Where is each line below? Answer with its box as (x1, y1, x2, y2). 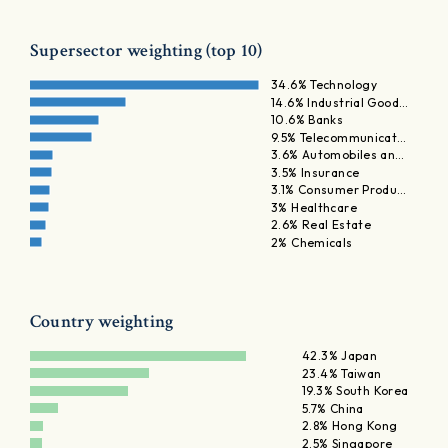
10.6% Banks (271, 112, 343, 127)
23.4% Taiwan (302, 366, 382, 381)
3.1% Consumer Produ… (271, 182, 407, 197)
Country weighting (30, 310, 174, 333)
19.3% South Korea (302, 383, 408, 398)
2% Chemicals (271, 235, 353, 250)
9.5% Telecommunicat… (271, 130, 407, 145)
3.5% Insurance (271, 165, 359, 180)
